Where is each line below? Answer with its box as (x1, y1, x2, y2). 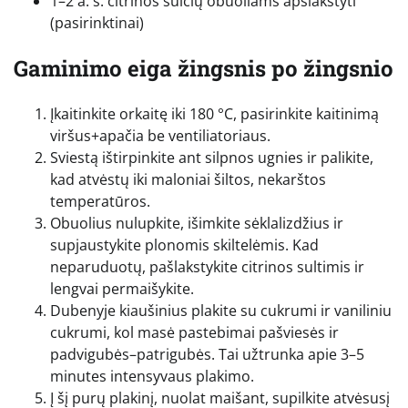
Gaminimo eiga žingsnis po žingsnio (14, 54, 393, 84)
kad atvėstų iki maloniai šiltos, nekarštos (50, 169, 326, 190)
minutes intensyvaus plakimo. (50, 366, 254, 387)
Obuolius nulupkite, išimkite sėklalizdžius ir (50, 213, 343, 234)
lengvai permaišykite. (50, 279, 194, 300)
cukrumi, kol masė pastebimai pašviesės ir (50, 322, 339, 343)
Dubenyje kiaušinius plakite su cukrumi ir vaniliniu (50, 301, 392, 321)
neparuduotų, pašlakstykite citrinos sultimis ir (50, 257, 364, 278)
